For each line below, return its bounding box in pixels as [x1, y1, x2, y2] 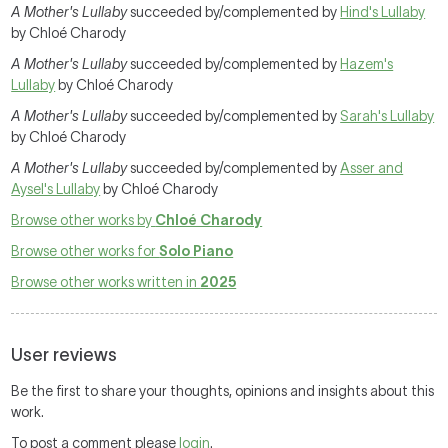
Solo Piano [159, 243, 234, 259]
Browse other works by [11, 212, 156, 228]
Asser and [340, 160, 404, 176]
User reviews [11, 345, 118, 365]
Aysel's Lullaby [11, 181, 101, 197]
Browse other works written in [11, 274, 201, 290]
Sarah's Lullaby [340, 108, 435, 124]
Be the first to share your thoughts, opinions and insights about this [11, 383, 435, 399]
